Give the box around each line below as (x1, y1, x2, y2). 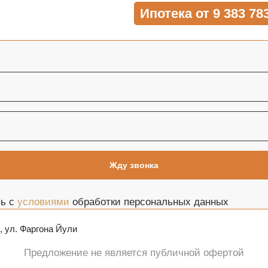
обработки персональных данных (69, 196, 229, 208)
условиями (17, 196, 69, 208)
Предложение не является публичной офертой (23, 246, 244, 258)
